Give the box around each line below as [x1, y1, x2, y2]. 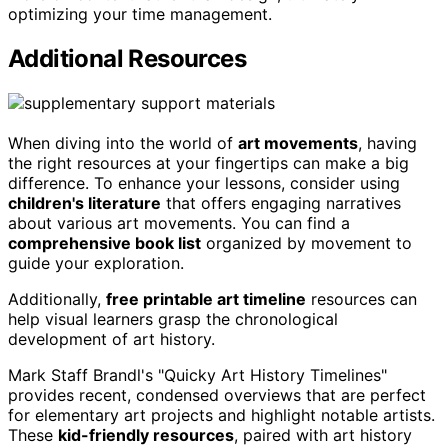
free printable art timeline [106, 288, 306, 309]
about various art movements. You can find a [8, 212, 350, 233]
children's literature [8, 192, 161, 213]
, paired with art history [234, 424, 412, 445]
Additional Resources [8, 43, 246, 73]
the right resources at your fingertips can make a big [8, 152, 409, 173]
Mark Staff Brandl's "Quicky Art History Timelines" [8, 364, 387, 385]
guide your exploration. [8, 252, 184, 273]
